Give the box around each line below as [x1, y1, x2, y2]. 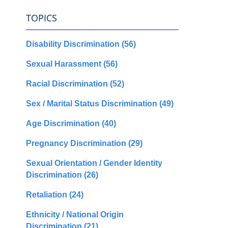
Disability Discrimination [26, 39, 122, 48]
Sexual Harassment [26, 59, 103, 68]
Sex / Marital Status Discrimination [26, 99, 159, 108]
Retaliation [26, 190, 69, 199]
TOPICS [26, 11, 57, 24]
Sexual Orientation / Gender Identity [26, 158, 162, 167]
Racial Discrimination [26, 79, 110, 88]
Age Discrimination [26, 119, 102, 128]
